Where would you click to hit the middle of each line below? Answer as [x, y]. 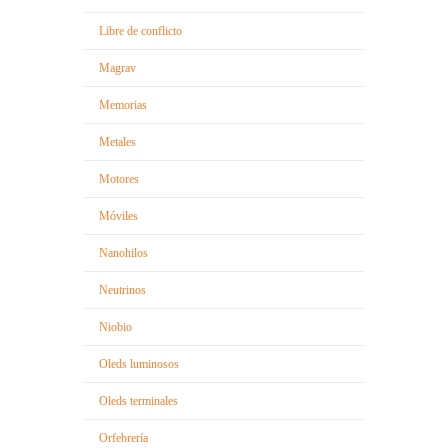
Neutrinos [122, 289]
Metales [117, 141]
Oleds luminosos [139, 363]
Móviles [118, 215]
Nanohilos [123, 252]
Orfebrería [123, 437]
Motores [119, 178]
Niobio [115, 326]
